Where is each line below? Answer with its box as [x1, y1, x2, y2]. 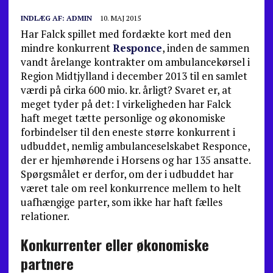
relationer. [20, 209, 69, 223]
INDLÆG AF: [20, 13, 66, 23]
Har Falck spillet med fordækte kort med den [20, 27, 231, 41]
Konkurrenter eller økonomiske [20, 233, 209, 255]
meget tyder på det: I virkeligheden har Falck [20, 97, 231, 111]
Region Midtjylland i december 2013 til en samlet [20, 69, 247, 83]
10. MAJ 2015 [99, 13, 141, 23]
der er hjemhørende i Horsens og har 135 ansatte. [20, 153, 250, 167]
